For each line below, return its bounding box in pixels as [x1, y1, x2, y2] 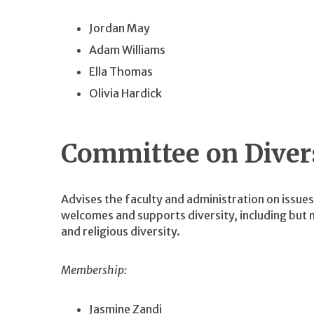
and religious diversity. [61, 224, 180, 238]
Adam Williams [89, 42, 165, 57]
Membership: [61, 263, 127, 278]
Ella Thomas [89, 64, 153, 78]
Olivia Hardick [89, 86, 162, 100]
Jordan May [89, 20, 150, 35]
